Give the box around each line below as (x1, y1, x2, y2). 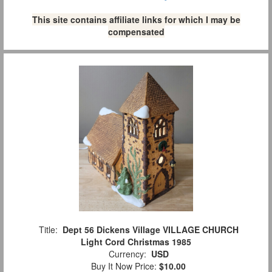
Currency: (103, 247, 151, 260)
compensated (107, 25, 165, 38)
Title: (33, 223, 63, 236)
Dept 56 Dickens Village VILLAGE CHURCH (62, 223, 239, 236)
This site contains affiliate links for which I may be (32, 13, 240, 25)
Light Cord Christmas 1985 (81, 235, 191, 248)
